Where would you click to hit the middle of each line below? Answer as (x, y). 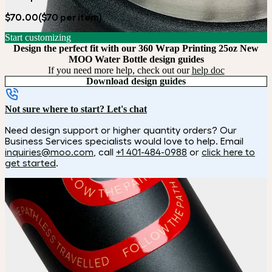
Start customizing (38, 38)
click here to (228, 152)
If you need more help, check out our (120, 70)
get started (30, 163)
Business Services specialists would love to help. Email (124, 141)
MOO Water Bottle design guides (136, 59)
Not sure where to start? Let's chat (76, 109)
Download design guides (136, 81)
